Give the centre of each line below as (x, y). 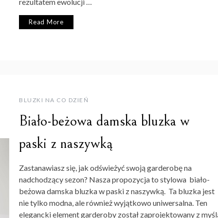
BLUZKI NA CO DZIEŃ (54, 100)
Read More (46, 22)
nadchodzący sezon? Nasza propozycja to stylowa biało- (114, 180)
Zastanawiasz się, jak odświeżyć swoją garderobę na (105, 168)
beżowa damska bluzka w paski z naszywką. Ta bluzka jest (117, 191)
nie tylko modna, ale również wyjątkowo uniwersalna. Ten (113, 203)
